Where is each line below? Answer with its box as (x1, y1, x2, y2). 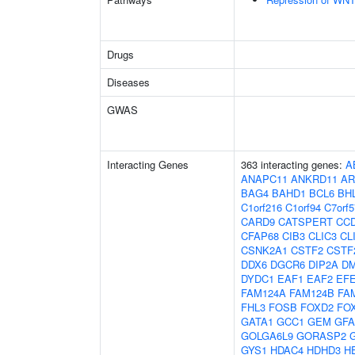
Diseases (107, 74, 150, 90)
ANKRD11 (291, 171, 338, 186)
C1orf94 (285, 200, 321, 215)
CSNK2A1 (241, 242, 288, 258)
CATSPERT (278, 214, 333, 229)
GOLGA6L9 (241, 328, 293, 343)
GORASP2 (296, 328, 346, 343)
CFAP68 (241, 228, 279, 243)
